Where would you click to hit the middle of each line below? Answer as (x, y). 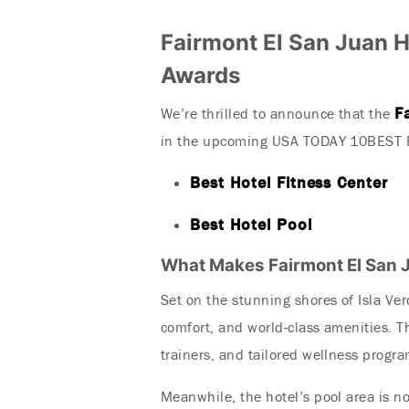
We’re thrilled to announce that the (278, 113)
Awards (200, 75)
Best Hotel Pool (251, 224)
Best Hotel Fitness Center (289, 182)
